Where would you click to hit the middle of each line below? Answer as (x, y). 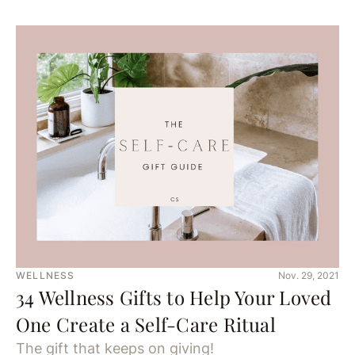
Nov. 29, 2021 (309, 275)
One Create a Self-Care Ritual (146, 324)
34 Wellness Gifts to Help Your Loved (174, 297)
